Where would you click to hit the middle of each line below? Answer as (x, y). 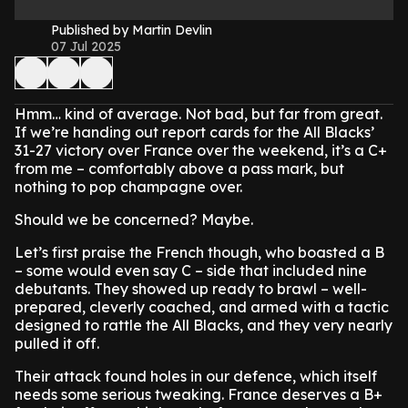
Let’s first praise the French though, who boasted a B (199, 252)
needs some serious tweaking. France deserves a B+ (199, 394)
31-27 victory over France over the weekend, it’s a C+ (201, 150)
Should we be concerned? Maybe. (134, 219)
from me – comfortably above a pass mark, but (179, 168)
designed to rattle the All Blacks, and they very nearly (204, 325)
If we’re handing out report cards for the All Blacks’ (194, 132)
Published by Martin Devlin (132, 30)
